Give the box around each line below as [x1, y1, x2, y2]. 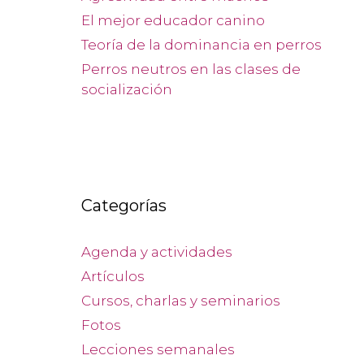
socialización [81, 81, 172, 97]
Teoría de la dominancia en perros [81, 37, 322, 53]
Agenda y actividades [81, 244, 232, 260]
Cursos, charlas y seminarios [81, 292, 280, 309]
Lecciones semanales [81, 341, 235, 357]
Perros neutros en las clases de [81, 61, 301, 77]
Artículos [81, 268, 145, 284]
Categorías [81, 196, 167, 215]
